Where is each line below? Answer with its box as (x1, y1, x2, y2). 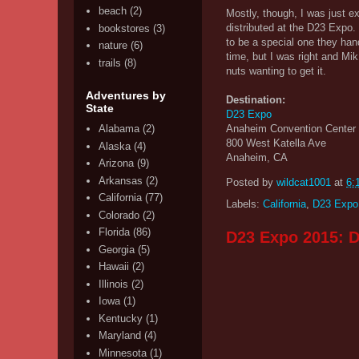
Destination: (226, 93, 285, 106)
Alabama (99, 123, 140, 135)
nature (99, 39, 128, 52)
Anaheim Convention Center (226, 122, 356, 135)
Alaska (99, 139, 131, 152)
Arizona (99, 157, 135, 170)
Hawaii (99, 260, 130, 273)
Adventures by (86, 89, 166, 102)
